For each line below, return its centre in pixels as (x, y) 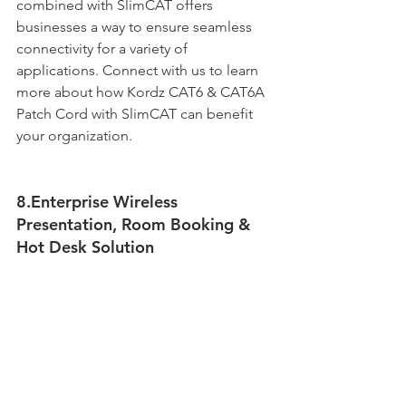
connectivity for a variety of (104, 48)
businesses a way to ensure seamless (136, 26)
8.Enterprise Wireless (99, 201)
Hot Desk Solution (87, 246)
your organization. (74, 135)
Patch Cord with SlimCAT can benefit (136, 113)
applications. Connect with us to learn (139, 70)
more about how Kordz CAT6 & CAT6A (142, 92)
